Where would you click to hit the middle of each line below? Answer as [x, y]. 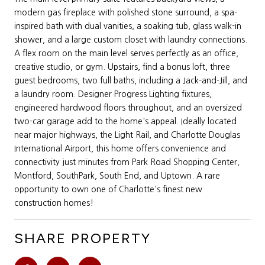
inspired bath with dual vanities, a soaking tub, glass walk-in [128, 26]
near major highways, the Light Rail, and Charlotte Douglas [127, 135]
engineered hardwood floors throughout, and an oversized [128, 107]
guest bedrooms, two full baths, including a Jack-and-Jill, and [131, 80]
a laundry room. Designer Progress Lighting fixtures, [113, 94]
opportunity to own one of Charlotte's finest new [108, 189]
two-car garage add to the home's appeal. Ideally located [125, 121]
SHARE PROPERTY [83, 238]
